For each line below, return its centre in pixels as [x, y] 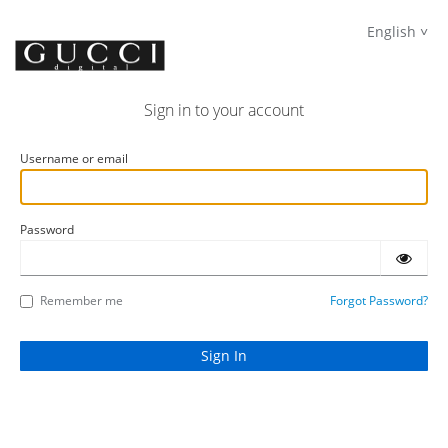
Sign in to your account [224, 110]
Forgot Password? [379, 300]
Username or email [74, 158]
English [391, 31]
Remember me [81, 300]
